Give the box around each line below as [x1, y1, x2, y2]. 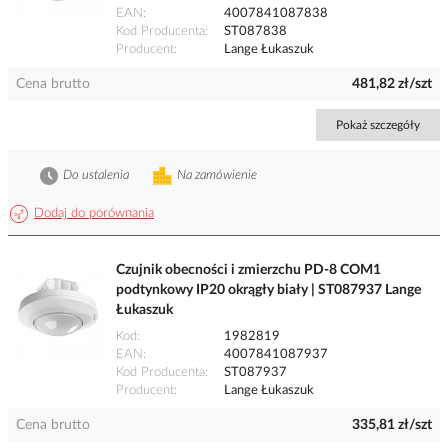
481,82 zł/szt [352, 77, 432, 92]
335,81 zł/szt [352, 418, 432, 433]
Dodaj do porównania [34, 207, 154, 221]
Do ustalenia [63, 169, 129, 183]
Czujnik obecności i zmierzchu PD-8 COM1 [116, 263, 381, 278]
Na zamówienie [177, 169, 257, 183]
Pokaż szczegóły [336, 119, 420, 132]
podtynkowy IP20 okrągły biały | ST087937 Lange [116, 283, 421, 298]
